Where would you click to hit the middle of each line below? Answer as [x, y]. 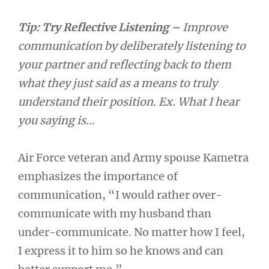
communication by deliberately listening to [132, 46]
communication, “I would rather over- [120, 195]
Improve [205, 27]
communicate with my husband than [115, 213]
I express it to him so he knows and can [121, 251]
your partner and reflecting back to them [125, 64]
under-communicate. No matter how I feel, [131, 232]
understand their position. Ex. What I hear [128, 101]
